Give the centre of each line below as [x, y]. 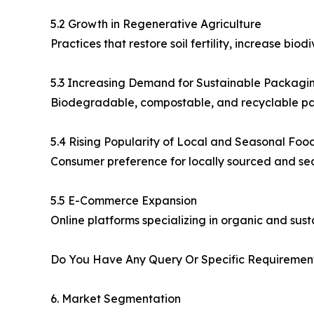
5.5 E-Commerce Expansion [124, 201]
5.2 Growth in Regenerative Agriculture [156, 24]
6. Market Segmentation [116, 299]
